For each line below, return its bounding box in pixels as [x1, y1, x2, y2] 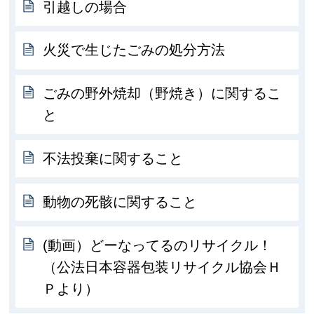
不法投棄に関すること [43, 151, 184, 166]
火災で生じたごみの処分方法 [43, 42, 226, 58]
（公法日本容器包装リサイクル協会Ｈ [43, 259, 282, 275]
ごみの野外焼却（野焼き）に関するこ [43, 86, 282, 102]
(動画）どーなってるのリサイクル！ [43, 237, 273, 253]
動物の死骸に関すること [43, 193, 198, 210]
